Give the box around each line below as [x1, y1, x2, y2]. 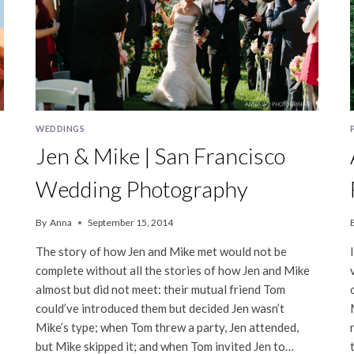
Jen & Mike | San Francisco [36, 142, 286, 170]
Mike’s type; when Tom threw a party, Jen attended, [36, 320, 299, 335]
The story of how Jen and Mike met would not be [36, 244, 288, 259]
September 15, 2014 [87, 217, 173, 229]
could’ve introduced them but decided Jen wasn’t [36, 301, 285, 316]
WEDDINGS [36, 124, 85, 134]
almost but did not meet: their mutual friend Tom [36, 282, 286, 297]
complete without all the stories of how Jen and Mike [36, 263, 311, 278]
